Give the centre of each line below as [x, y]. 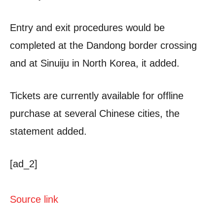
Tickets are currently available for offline [97, 95]
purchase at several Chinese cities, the [95, 113]
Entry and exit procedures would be [87, 27]
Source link [34, 199]
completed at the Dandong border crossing [103, 45]
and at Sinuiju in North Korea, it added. [95, 63]
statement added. [48, 131]
